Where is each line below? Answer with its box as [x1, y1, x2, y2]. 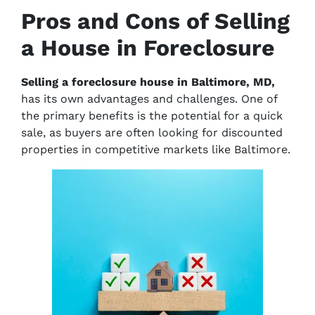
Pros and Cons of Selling [21, 8, 290, 34]
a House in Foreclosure [21, 34, 275, 61]
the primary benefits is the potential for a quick [21, 109, 283, 122]
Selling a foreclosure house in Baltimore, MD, [21, 75, 275, 89]
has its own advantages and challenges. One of [21, 92, 277, 105]
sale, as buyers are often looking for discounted [21, 126, 283, 139]
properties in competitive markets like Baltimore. [21, 143, 290, 156]
